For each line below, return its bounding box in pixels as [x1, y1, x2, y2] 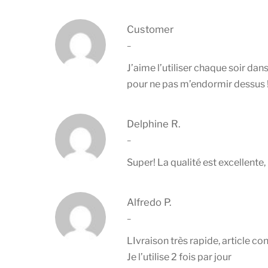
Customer [127, 23, 173, 35]
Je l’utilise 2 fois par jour [127, 251, 232, 263]
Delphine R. [127, 117, 180, 130]
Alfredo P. [127, 196, 171, 208]
